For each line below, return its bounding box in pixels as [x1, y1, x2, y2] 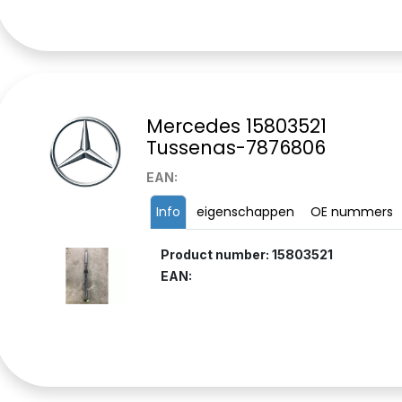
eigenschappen [196, 203, 294, 222]
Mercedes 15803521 [145, 113, 327, 140]
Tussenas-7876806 [145, 135, 326, 162]
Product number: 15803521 [160, 247, 333, 263]
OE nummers [310, 203, 393, 222]
